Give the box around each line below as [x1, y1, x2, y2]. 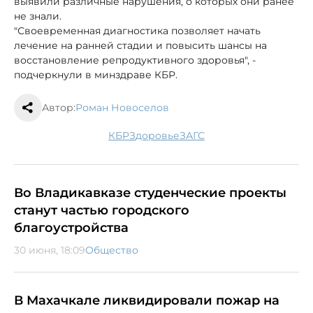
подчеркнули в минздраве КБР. [14, 68, 177, 81]
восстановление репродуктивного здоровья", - [14, 53, 256, 66]
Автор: [42, 101, 75, 114]
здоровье [136, 129, 180, 142]
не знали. [14, 9, 61, 22]
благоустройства [14, 219, 129, 235]
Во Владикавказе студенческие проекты [14, 184, 286, 201]
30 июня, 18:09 [14, 243, 85, 256]
